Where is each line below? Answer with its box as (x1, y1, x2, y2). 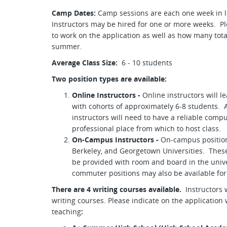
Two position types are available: (52, 74, 169, 84)
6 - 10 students (120, 58, 172, 67)
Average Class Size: (52, 58, 120, 67)
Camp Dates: (52, 8, 98, 18)
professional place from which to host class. (72, 124, 223, 133)
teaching (52, 207, 81, 216)
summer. (52, 42, 84, 51)
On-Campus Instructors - (72, 135, 161, 144)
